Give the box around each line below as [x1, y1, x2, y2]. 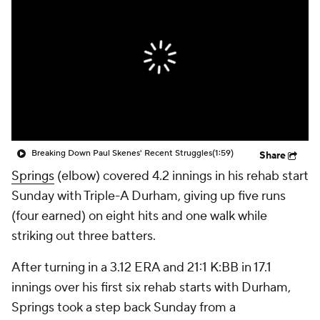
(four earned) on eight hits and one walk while [11, 208, 267, 224]
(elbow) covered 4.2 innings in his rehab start [54, 168, 309, 184]
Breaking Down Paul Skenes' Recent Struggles [31, 148, 212, 159]
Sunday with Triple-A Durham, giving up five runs [11, 188, 286, 204]
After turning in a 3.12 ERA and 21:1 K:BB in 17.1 [11, 259, 271, 276]
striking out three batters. [11, 228, 156, 244]
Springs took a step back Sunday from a [11, 299, 236, 316]
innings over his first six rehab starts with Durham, [11, 279, 291, 296]
